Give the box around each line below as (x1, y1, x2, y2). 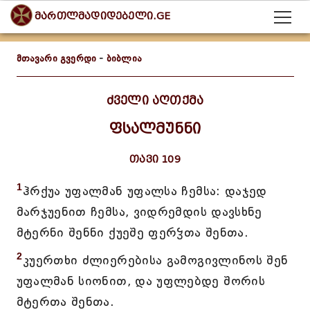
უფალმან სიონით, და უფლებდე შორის (16, 273, 266, 289)
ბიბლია (106, 53, 143, 64)
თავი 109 (129, 154, 181, 165)
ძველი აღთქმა (106, 94, 204, 107)
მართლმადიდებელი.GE (35, 10, 171, 23)
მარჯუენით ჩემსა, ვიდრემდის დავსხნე (16, 204, 262, 219)
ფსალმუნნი (109, 120, 201, 137)
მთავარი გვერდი (16, 53, 97, 64)
